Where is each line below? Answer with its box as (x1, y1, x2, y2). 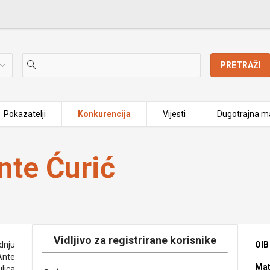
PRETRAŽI (220, 60, 262, 70)
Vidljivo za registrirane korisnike (53, 234, 216, 246)
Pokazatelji (4, 109, 46, 119)
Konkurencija (77, 109, 131, 119)
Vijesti (162, 109, 186, 119)
